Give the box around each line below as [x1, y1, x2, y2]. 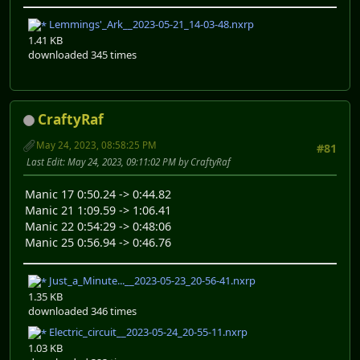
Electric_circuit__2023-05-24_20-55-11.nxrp [47, 324, 247, 339]
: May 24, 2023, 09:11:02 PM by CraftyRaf [63, 155, 231, 168]
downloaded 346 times [28, 303, 137, 318]
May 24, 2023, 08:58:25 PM [36, 138, 157, 151]
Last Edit [27, 155, 63, 168]
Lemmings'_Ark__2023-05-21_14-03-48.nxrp [47, 17, 254, 32]
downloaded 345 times [28, 47, 137, 62]
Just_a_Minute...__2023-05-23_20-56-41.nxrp [47, 273, 256, 288]
